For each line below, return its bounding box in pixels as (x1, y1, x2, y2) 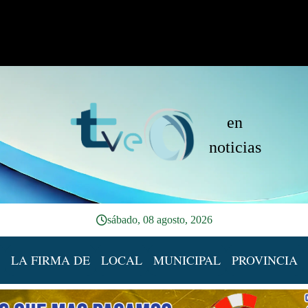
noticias (208, 138, 261, 156)
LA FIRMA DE (10, 252, 90, 268)
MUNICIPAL (153, 252, 221, 268)
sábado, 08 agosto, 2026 (107, 214, 212, 225)
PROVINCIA (231, 252, 298, 268)
